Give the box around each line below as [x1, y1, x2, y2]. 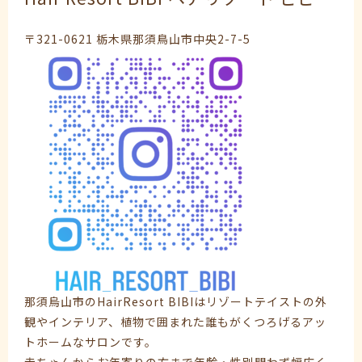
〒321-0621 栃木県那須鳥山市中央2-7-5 [24, 31, 250, 48]
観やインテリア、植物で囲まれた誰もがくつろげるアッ [24, 314, 326, 330]
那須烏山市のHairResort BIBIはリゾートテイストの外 [24, 293, 327, 310]
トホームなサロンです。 [24, 334, 157, 351]
